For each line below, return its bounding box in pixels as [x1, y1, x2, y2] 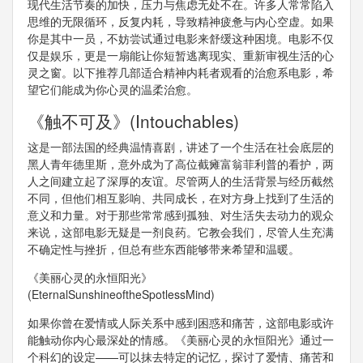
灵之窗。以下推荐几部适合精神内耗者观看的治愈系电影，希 [27, 64, 334, 81]
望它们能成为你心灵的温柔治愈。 [27, 81, 198, 98]
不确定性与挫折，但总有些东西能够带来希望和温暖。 [27, 241, 300, 258]
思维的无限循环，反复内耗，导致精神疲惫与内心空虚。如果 [27, 13, 334, 30]
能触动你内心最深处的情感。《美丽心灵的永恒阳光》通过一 [27, 331, 334, 348]
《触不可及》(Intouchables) [27, 109, 239, 134]
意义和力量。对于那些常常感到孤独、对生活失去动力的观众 [27, 207, 334, 224]
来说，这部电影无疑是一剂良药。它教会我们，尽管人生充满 [27, 224, 334, 241]
